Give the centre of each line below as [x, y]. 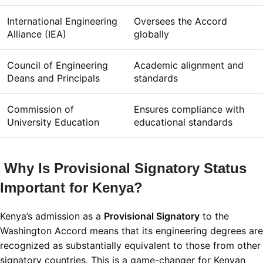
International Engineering [62, 21]
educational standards [183, 122]
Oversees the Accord [181, 21]
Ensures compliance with [189, 109]
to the [214, 216]
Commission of [41, 109]
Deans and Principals [53, 78]
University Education [53, 122]
